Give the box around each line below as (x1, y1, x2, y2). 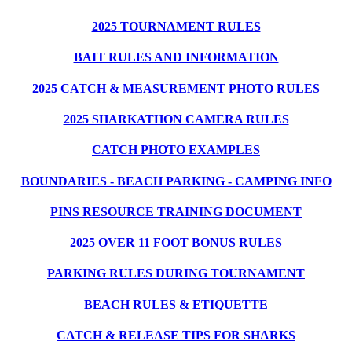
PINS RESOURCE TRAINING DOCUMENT (50, 204, 302, 218)
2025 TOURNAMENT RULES (91, 20, 261, 34)
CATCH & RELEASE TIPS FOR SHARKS (57, 328, 295, 342)
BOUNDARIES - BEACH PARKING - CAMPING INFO (20, 174, 332, 188)
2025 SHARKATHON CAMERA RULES (63, 112, 289, 126)
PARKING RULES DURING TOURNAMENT (47, 266, 305, 280)
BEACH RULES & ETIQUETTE (84, 297, 268, 311)
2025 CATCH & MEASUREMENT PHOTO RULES (32, 81, 320, 95)
